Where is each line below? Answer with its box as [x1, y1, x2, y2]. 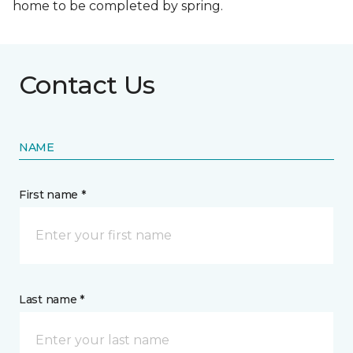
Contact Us [19, 69, 155, 100]
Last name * [19, 292, 84, 307]
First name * [19, 187, 86, 202]
